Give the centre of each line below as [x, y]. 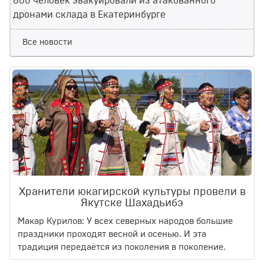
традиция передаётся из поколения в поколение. [122, 247]
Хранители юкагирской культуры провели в [132, 192]
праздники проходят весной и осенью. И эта [112, 235]
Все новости [47, 43]
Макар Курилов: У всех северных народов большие [125, 222]
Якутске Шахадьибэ [132, 204]
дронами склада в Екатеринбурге [89, 15]
